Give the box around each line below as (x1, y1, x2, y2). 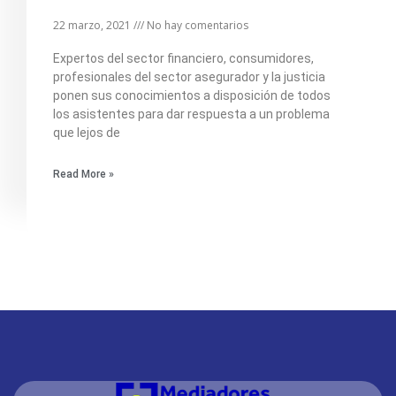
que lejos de (53, 125, 120, 140)
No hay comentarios (144, 17, 248, 33)
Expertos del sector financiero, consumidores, (53, 50, 314, 65)
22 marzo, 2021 (53, 17, 133, 33)
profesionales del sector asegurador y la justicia (53, 69, 325, 84)
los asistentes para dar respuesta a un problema (53, 106, 330, 121)
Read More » (53, 167, 114, 180)
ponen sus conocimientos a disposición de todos (53, 88, 331, 103)
